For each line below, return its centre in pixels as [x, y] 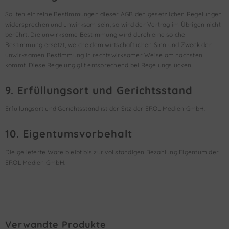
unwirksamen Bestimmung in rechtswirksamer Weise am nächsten [104, 55]
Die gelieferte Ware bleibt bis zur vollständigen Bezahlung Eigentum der [112, 152]
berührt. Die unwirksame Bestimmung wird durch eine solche [95, 35]
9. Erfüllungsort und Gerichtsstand [99, 90]
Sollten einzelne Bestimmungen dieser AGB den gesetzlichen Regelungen [114, 14]
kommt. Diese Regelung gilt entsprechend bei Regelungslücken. [99, 65]
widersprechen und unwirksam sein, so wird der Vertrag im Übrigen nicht [113, 24]
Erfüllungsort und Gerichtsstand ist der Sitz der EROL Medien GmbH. [105, 109]
